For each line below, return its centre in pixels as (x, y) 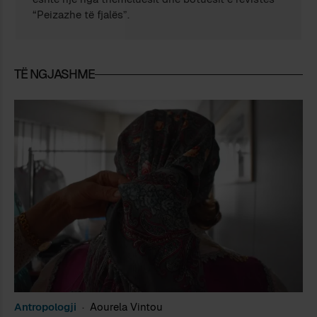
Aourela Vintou (126, 306)
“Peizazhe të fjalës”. (81, 14)
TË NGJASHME (54, 74)
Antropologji (45, 306)
